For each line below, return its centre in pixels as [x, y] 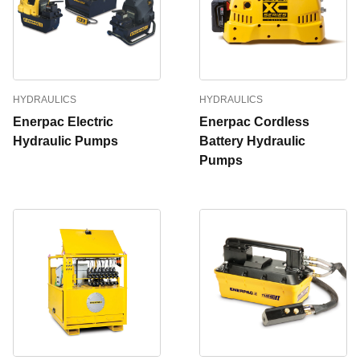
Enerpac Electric [63, 122]
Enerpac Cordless [254, 122]
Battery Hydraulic [252, 141]
